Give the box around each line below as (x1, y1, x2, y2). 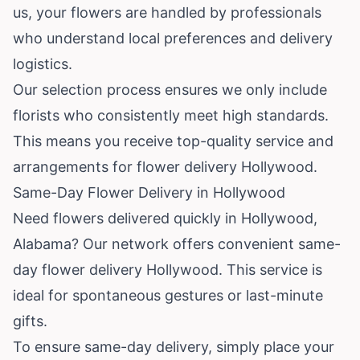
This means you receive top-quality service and (13, 132, 333, 149)
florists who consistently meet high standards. (13, 106, 329, 124)
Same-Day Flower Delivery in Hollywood (13, 183, 285, 201)
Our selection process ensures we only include (13, 80, 327, 98)
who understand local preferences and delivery (13, 29, 333, 47)
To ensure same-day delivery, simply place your (13, 337, 334, 355)
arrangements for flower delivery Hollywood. (13, 157, 317, 175)
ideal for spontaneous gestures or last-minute (13, 286, 323, 304)
